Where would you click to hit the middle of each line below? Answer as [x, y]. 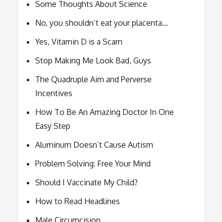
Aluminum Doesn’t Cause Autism [94, 145]
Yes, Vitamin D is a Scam [79, 42]
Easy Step [53, 126]
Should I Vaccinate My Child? [87, 183]
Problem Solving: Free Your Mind [93, 164]
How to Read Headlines [78, 201]
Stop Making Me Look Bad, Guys [93, 61]
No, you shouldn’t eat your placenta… [102, 23]
